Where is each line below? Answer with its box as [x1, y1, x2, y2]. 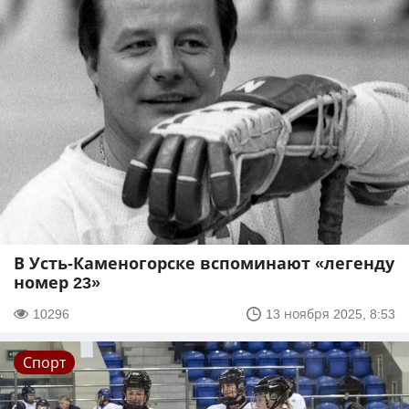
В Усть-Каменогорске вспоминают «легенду [14, 252, 394, 275]
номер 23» [14, 271, 100, 294]
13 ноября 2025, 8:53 [266, 305, 395, 323]
